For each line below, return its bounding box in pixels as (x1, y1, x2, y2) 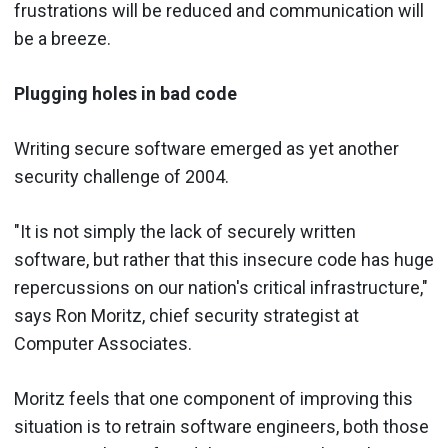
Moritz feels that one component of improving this (14, 387, 413, 409)
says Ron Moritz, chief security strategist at (14, 304, 359, 326)
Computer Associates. (14, 332, 192, 354)
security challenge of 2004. (14, 165, 229, 187)
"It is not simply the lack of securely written (14, 220, 356, 242)
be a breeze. (14, 27, 111, 49)
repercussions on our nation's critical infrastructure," (14, 276, 428, 298)
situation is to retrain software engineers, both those (14, 415, 429, 437)
